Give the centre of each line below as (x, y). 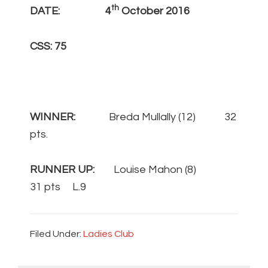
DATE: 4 (71, 11)
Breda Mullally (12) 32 (156, 117)
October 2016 (154, 11)
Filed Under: (57, 234)
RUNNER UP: (62, 170)
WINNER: (53, 117)
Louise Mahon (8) (161, 170)
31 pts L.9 (58, 187)
